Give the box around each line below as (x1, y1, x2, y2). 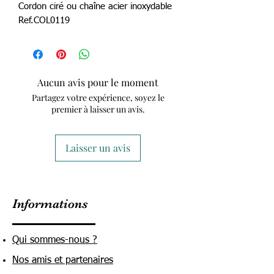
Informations (12, 196, 88, 211)
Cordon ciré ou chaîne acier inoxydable (18, 1, 172, 11)
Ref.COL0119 (18, 15, 70, 25)
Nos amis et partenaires (12, 256, 113, 265)
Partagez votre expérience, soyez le (31, 91, 165, 103)
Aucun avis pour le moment (37, 75, 158, 89)
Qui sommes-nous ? (12, 235, 97, 245)
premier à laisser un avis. (51, 103, 145, 115)
